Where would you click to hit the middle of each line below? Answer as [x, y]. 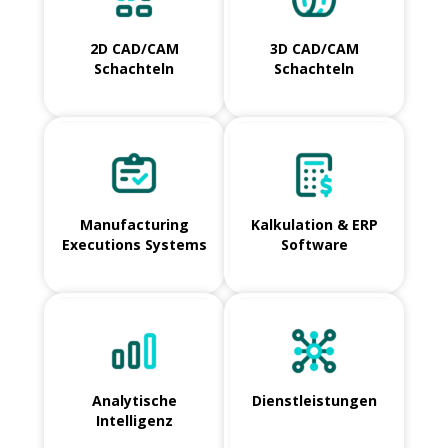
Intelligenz [134, 421]
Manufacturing [134, 225]
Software [314, 245]
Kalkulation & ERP [314, 225]
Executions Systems [134, 245]
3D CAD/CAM [314, 49]
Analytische [134, 401]
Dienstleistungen [314, 401]
